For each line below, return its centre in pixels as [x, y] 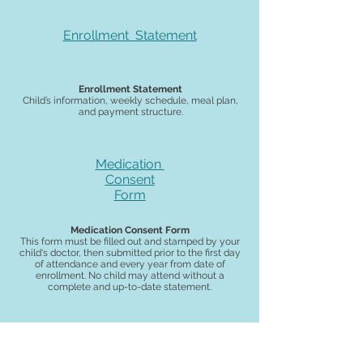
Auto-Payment [133, 337]
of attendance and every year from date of [130, 264]
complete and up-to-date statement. [130, 287]
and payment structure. [130, 112]
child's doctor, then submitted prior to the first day [130, 253]
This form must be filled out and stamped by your [130, 241]
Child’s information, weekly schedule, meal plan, [130, 100]
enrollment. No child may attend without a [130, 275]
